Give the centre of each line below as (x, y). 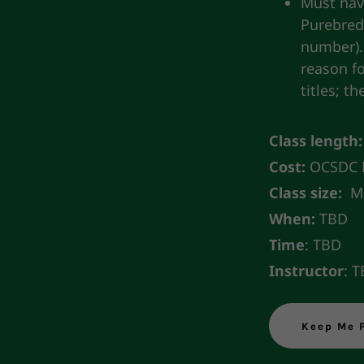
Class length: (315, 141)
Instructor (306, 271)
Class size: (305, 193)
